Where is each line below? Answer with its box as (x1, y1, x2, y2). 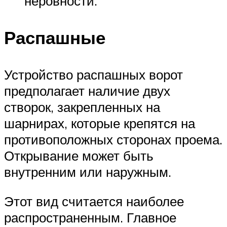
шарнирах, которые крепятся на (4, 115, 195, 132)
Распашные (4, 26, 105, 49)
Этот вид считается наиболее (4, 193, 184, 209)
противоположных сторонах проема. (4, 131, 222, 148)
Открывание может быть (4, 147, 154, 164)
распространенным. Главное (4, 209, 176, 225)
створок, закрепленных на (4, 99, 160, 116)
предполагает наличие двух (4, 83, 170, 99)
